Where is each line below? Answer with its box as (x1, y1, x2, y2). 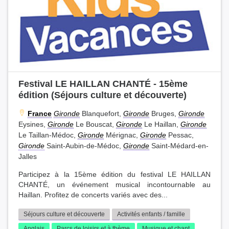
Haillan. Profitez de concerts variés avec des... (18, 191, 168, 199)
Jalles (18, 152, 37, 161)
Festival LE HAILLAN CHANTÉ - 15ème (18, 78, 188, 89)
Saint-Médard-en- (149, 142, 209, 150)
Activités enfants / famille (117, 211, 185, 218)
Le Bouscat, (74, 120, 116, 129)
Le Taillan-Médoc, (18, 131, 78, 140)
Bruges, (149, 109, 178, 118)
